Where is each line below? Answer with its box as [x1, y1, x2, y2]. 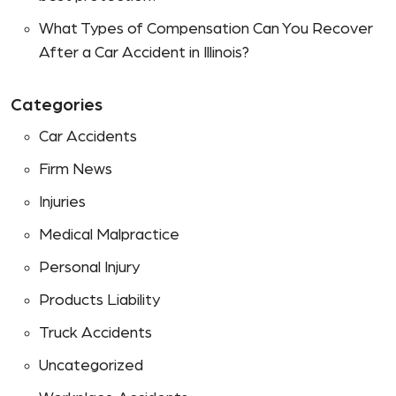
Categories [11, 96, 103, 115]
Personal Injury [39, 260, 140, 277]
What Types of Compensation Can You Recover [39, 21, 373, 38]
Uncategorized [39, 358, 143, 375]
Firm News [39, 162, 112, 179]
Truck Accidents [39, 325, 152, 342]
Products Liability [39, 293, 160, 309]
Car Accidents [39, 129, 137, 146]
